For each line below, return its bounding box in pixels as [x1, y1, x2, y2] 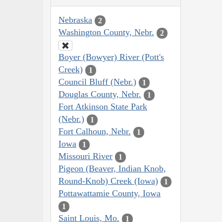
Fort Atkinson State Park [58, 102, 147, 112]
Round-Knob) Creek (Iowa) [58, 176, 158, 186]
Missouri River [58, 151, 112, 162]
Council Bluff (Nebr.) [58, 77, 136, 87]
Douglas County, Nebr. [58, 89, 141, 100]
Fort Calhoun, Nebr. [58, 126, 131, 137]
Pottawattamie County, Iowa [58, 188, 161, 199]
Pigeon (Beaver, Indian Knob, [58, 164, 166, 174]
